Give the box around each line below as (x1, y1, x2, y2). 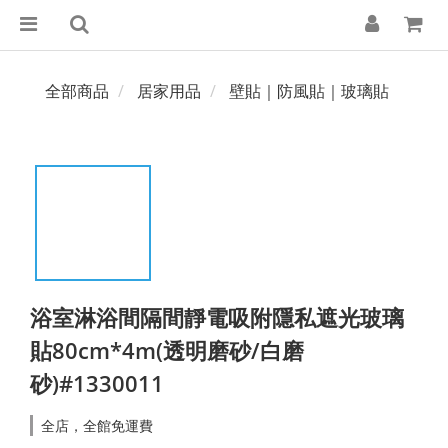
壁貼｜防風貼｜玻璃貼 (229, 80, 389, 102)
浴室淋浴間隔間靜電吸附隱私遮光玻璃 (30, 302, 404, 332)
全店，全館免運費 (41, 416, 153, 435)
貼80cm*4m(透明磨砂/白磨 (30, 335, 304, 365)
